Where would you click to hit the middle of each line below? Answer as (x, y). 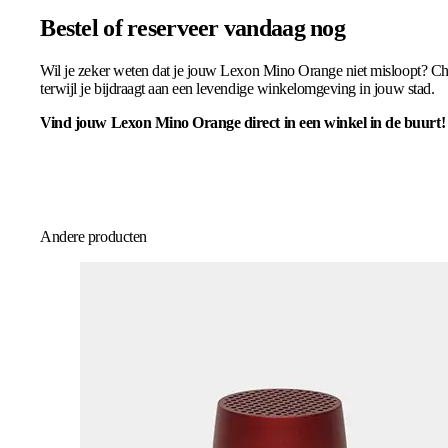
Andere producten (93, 237)
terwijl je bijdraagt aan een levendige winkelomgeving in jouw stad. (237, 88)
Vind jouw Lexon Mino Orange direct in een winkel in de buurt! (243, 122)
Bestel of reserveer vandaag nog (192, 27)
